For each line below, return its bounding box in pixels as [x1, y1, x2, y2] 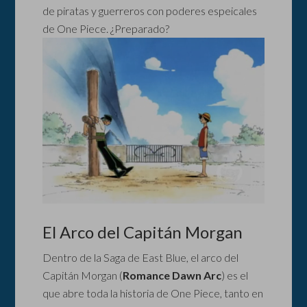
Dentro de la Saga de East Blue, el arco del [42, 251, 239, 265]
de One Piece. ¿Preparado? [42, 22, 170, 35]
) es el [221, 269, 249, 282]
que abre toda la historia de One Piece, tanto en [42, 286, 264, 300]
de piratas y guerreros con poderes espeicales [42, 4, 258, 17]
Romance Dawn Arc [123, 269, 222, 282]
